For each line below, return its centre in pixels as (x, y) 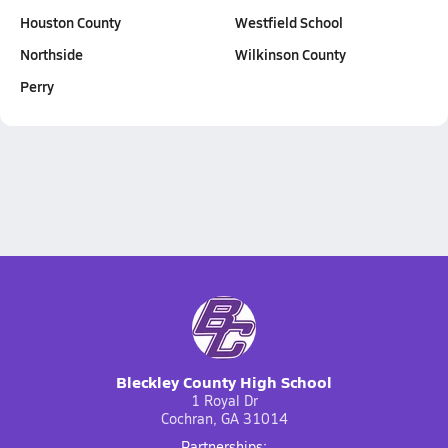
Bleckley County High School (224, 381)
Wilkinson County (290, 54)
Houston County (70, 22)
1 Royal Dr (224, 400)
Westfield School (289, 22)
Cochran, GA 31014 (224, 418)
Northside (51, 54)
